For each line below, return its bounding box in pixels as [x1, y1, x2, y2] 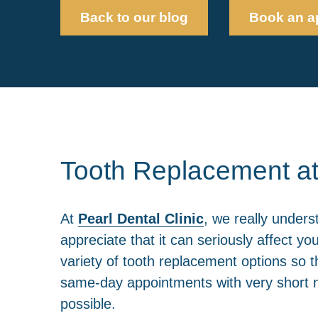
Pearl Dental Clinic [77, 209, 204, 226]
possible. [60, 295, 116, 312]
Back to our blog [79, 10, 188, 26]
